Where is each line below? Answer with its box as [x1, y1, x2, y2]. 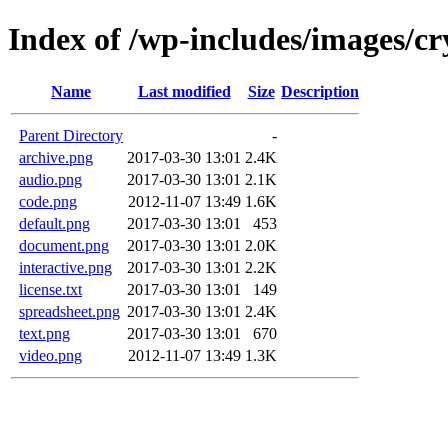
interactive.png [19, 258, 112, 276]
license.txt [19, 280, 82, 298]
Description [281, 82, 359, 100]
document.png [19, 236, 109, 254]
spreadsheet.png [19, 302, 120, 320]
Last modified [137, 82, 231, 100]
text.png [19, 324, 70, 342]
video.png [19, 346, 82, 364]
